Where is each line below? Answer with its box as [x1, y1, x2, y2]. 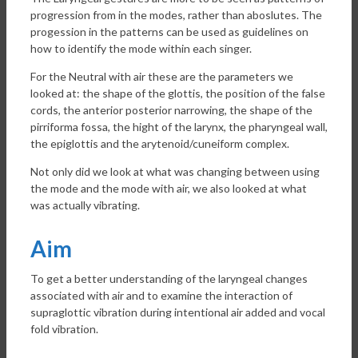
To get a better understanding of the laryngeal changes [30, 271, 308, 285]
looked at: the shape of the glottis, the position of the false [30, 86, 325, 100]
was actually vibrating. [30, 197, 140, 212]
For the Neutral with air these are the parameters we [30, 69, 293, 83]
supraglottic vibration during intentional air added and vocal [30, 304, 325, 319]
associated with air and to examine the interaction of [30, 288, 292, 302]
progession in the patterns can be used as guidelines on [30, 24, 308, 38]
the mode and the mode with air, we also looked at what [30, 181, 307, 195]
